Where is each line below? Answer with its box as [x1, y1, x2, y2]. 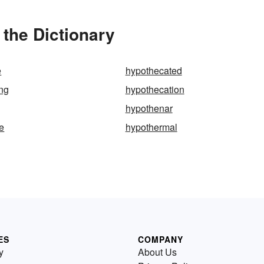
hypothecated [125, 64, 182, 78]
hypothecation [125, 82, 184, 97]
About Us [138, 245, 177, 259]
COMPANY [138, 233, 183, 246]
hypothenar [125, 101, 173, 115]
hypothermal [125, 120, 177, 134]
